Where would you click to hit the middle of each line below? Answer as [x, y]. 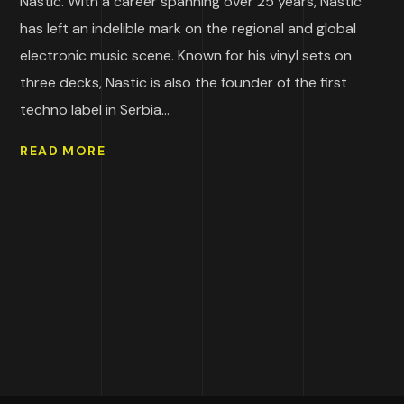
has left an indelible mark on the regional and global [188, 29]
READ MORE [63, 150]
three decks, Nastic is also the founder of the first [184, 83]
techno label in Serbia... [95, 110]
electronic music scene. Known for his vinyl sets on [186, 56]
